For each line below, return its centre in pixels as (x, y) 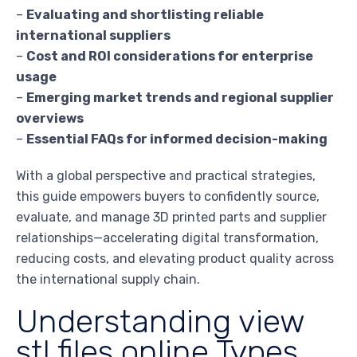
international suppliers (93, 36)
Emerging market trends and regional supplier (180, 98)
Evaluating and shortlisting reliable (145, 15)
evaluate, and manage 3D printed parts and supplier (171, 218)
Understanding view (160, 322)
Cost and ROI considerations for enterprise (170, 57)
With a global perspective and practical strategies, (166, 176)
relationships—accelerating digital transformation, (167, 238)
